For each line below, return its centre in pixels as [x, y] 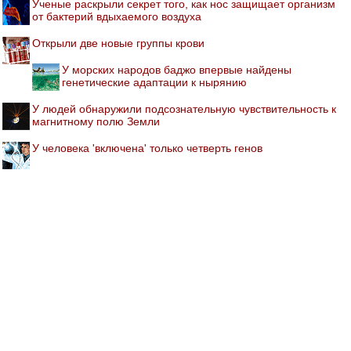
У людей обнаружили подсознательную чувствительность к [184, 109]
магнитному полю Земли [96, 122]
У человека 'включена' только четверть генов [147, 148]
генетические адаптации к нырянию [154, 83]
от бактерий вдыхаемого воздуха [117, 17]
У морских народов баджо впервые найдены [177, 70]
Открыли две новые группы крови [118, 43]
